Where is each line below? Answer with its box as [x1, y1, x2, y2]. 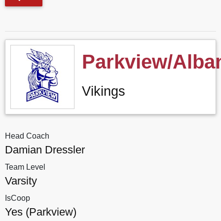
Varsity [5, 175, 37, 187]
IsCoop [5, 194, 30, 202]
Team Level [5, 163, 45, 171]
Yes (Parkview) [5, 206, 76, 218]
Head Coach [5, 132, 49, 140]
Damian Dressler [5, 144, 85, 156]
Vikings [82, 83, 126, 99]
